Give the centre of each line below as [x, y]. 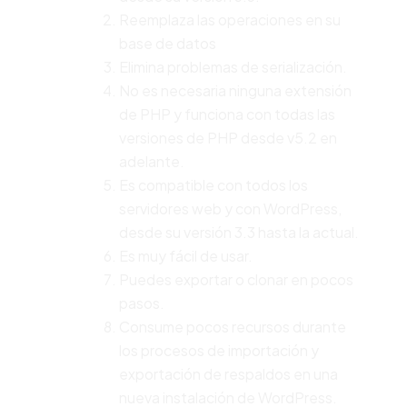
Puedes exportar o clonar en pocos [236, 279]
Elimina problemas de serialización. [233, 66]
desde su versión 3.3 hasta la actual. [238, 232]
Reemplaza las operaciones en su [229, 19]
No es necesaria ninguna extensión [235, 90]
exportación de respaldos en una [228, 373]
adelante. [151, 161]
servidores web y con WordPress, [230, 208]
